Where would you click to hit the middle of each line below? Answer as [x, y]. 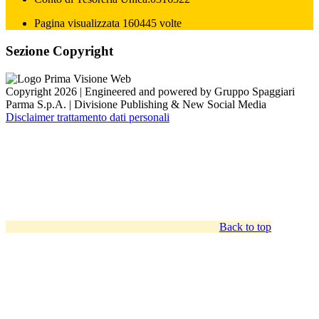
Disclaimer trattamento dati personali [88, 117]
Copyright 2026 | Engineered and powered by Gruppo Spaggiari [150, 91]
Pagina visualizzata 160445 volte [108, 23]
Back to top [245, 226]
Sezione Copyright [59, 51]
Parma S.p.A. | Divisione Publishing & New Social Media [136, 104]
